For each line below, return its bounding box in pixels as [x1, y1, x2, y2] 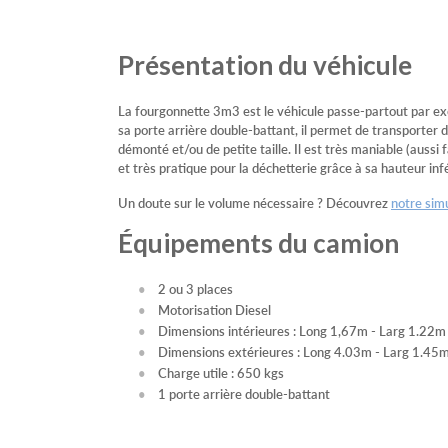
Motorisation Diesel [158, 300, 271, 320]
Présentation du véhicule [118, 49, 412, 82]
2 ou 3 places [158, 279, 233, 299]
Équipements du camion [118, 227, 399, 260]
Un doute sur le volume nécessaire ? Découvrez [118, 193, 391, 213]
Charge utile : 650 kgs [158, 363, 284, 383]
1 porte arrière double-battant [158, 384, 330, 404]
